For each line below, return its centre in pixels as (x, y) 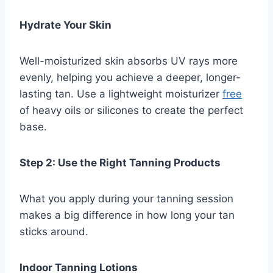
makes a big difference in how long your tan (127, 215)
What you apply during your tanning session (126, 199)
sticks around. (54, 232)
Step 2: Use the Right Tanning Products (120, 163)
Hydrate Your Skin (66, 25)
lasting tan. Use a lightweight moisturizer (121, 94)
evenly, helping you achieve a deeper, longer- (130, 78)
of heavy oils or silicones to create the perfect (131, 111)
